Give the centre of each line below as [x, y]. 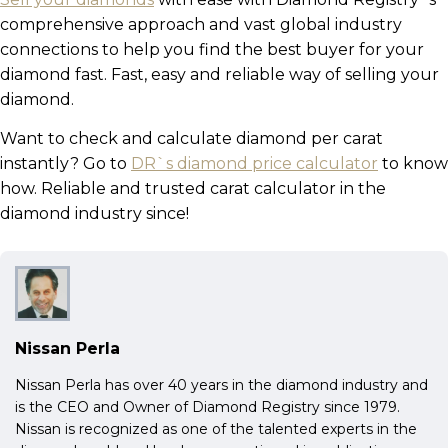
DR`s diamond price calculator [254, 163]
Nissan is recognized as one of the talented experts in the [216, 428]
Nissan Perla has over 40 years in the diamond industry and [221, 384]
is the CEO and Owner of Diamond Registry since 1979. [207, 406]
